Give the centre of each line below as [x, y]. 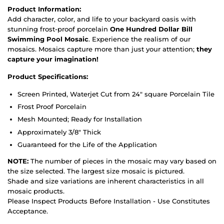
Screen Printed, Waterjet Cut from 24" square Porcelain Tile [116, 94]
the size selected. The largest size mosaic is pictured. [96, 171]
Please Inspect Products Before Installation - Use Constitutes [109, 201]
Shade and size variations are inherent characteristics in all [106, 181]
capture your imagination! [53, 59]
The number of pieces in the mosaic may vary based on [122, 161]
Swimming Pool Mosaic [48, 39]
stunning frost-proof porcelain [59, 29]
